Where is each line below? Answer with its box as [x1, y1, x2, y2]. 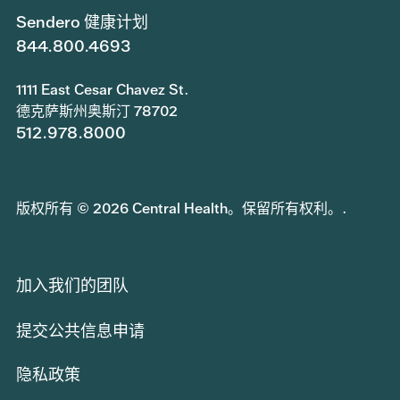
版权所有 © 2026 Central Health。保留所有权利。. [16, 198, 347, 218]
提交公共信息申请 [16, 320, 145, 341]
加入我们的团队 [16, 274, 129, 296]
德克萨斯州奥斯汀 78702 [16, 101, 178, 121]
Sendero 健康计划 [16, 11, 148, 32]
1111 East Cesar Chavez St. [16, 79, 189, 99]
